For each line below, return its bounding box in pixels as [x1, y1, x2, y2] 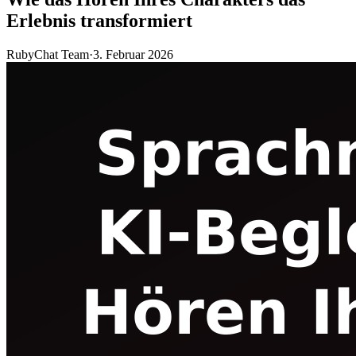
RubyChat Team [6, 47, 89, 61]
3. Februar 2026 [93, 47, 173, 61]
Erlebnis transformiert [6, 10, 192, 31]
